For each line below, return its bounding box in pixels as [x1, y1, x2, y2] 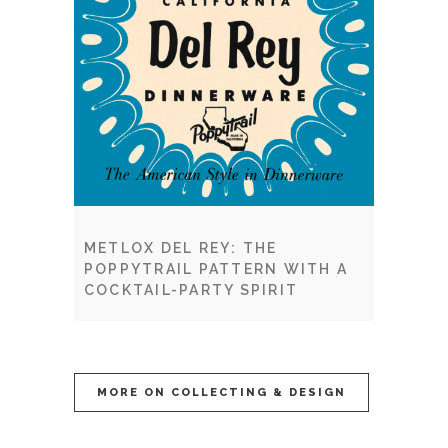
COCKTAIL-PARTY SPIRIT [84, 282, 299, 298]
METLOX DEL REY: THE [84, 240, 278, 256]
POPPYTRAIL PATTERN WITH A [84, 261, 349, 277]
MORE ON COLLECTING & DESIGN [97, 386, 346, 399]
